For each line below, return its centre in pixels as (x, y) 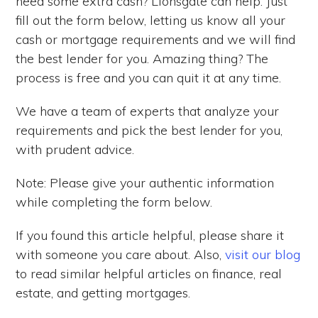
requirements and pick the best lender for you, (149, 130)
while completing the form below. (114, 202)
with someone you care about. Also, (121, 254)
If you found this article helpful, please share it (150, 235)
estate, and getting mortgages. (103, 292)
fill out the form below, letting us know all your (151, 20)
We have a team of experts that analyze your (148, 111)
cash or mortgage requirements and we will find (156, 39)
